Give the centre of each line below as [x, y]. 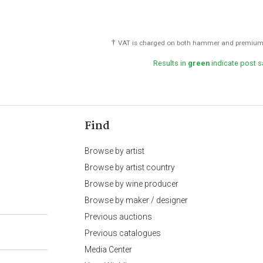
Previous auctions [118, 216]
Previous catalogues [123, 233]
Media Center [108, 249]
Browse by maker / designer [136, 200]
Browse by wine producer [131, 183]
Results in [170, 63]
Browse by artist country [130, 167]
